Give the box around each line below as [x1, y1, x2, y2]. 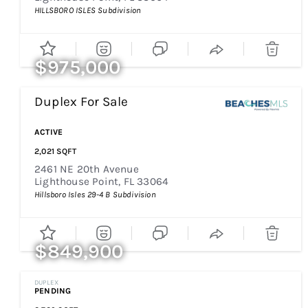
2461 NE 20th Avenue [34, 163, 139, 175]
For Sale [80, 94, 129, 109]
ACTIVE [34, 127, 63, 137]
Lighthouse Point [34, 175, 119, 188]
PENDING [34, 286, 71, 296]
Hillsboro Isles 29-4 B [34, 190, 111, 199]
